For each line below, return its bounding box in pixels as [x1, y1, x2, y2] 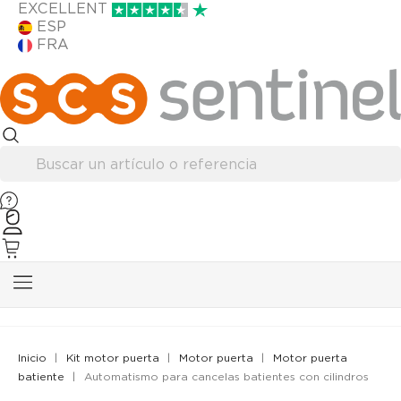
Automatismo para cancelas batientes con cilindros [84, 370, 369, 384]
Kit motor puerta [66, 351, 159, 365]
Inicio [18, 351, 47, 365]
